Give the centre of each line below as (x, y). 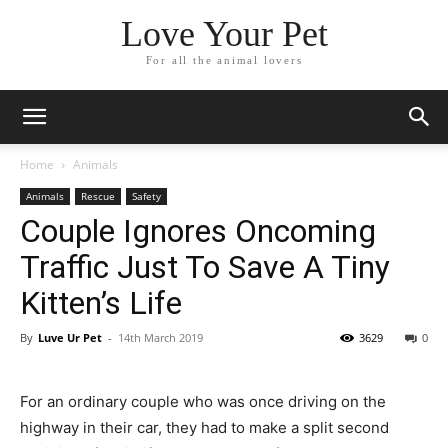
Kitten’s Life (101, 303)
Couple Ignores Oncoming (198, 231)
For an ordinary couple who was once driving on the (203, 401)
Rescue (98, 196)
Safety (146, 196)
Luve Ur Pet (70, 337)
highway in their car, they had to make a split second (204, 427)
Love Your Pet (224, 34)
